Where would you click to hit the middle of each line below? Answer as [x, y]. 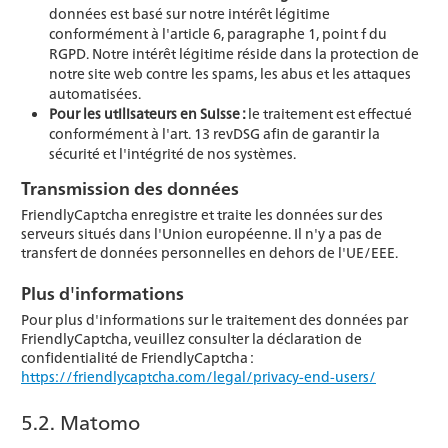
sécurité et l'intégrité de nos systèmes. [172, 153]
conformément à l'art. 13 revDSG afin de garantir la [214, 133]
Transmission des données [130, 188]
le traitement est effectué [330, 113]
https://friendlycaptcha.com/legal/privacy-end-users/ [198, 376]
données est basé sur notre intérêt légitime [189, 13]
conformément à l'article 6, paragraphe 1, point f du [218, 33]
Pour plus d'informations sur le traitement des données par [214, 319]
